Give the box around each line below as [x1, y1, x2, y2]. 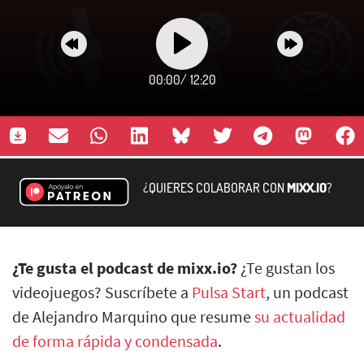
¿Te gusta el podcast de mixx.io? [12, 257, 237, 278]
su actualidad [254, 305, 345, 327]
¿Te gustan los [237, 257, 335, 278]
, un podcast [266, 281, 349, 302]
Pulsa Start [192, 281, 266, 302]
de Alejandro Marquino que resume [12, 305, 254, 327]
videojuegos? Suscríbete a [12, 281, 192, 302]
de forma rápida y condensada [12, 330, 218, 351]
